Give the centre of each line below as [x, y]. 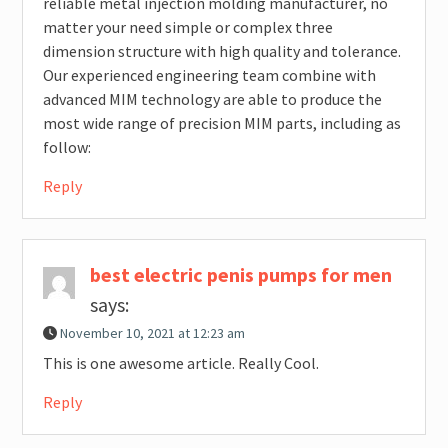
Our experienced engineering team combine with [209, 75]
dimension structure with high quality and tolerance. [221, 51]
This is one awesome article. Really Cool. [180, 363]
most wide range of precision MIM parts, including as [221, 123]
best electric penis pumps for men [240, 275]
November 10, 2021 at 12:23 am [152, 333]
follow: [66, 147]
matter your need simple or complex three [187, 27]
